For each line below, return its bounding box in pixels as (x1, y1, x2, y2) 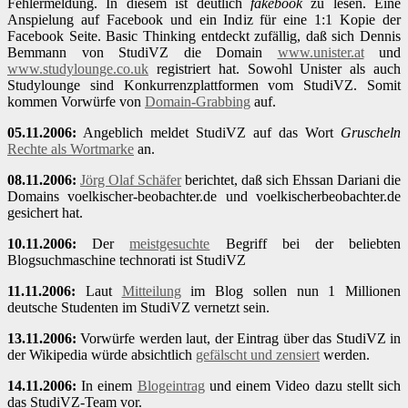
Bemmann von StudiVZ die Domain (7, 45, 278, 61)
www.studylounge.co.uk (7, 61, 148, 77)
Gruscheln (341, 125, 401, 141)
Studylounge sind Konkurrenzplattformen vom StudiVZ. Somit (7, 77, 401, 94)
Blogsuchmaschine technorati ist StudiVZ (7, 252, 246, 269)
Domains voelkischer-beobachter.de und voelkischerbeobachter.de (7, 189, 401, 205)
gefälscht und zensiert (196, 347, 320, 363)
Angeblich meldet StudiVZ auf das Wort (76, 125, 341, 141)
